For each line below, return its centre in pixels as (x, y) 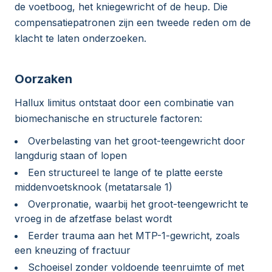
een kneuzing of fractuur (73, 250)
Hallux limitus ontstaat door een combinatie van (124, 103)
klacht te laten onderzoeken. (80, 39)
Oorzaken (43, 79)
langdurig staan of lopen (71, 156)
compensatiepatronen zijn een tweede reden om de (133, 23)
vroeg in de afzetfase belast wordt (93, 219)
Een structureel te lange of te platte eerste (125, 173)
